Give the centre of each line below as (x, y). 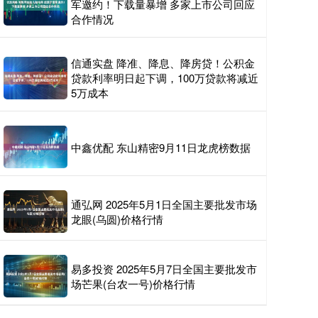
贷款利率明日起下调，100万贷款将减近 (165, 78)
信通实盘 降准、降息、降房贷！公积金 (163, 63)
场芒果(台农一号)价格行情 (133, 284)
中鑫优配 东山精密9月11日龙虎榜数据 (161, 147)
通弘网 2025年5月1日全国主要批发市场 (164, 204)
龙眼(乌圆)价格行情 (117, 219)
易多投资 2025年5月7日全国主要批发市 (164, 269)
